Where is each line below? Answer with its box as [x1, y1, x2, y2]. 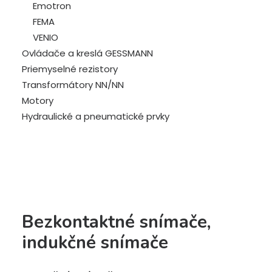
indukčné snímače [22, 231, 168, 254]
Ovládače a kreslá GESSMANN [22, 47, 153, 59]
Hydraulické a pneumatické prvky [22, 110, 169, 123]
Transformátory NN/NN [22, 78, 124, 91]
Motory [22, 94, 53, 107]
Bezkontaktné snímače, [22, 210, 211, 234]
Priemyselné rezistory [22, 63, 118, 75]
